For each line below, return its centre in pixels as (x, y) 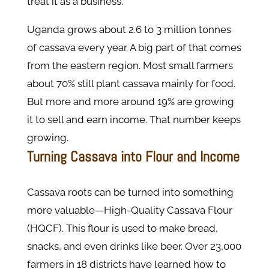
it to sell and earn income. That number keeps (134, 120)
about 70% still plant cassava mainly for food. (131, 84)
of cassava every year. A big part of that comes (134, 48)
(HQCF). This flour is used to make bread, (122, 228)
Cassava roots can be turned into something (130, 192)
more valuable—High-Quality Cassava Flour (129, 210)
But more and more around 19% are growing (130, 102)
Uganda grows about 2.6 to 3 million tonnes (129, 30)
